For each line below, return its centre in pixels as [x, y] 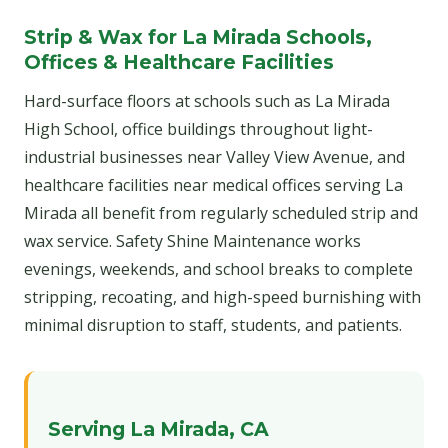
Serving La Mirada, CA [158, 428]
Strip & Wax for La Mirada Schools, [198, 37]
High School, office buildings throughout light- [198, 129]
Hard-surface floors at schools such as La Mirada [207, 101]
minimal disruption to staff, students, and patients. [213, 325]
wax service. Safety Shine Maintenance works [192, 241]
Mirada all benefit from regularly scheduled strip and [221, 213]
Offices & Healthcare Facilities [179, 62]
